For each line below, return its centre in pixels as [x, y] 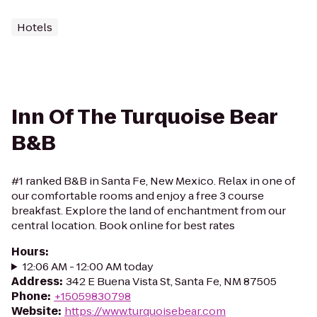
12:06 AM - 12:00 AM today [88, 266]
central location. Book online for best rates [123, 225]
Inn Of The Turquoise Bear [144, 117]
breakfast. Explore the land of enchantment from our [149, 211]
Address [35, 281]
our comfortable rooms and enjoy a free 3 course [138, 196]
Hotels [35, 27]
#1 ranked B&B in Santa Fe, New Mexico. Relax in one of [154, 181]
